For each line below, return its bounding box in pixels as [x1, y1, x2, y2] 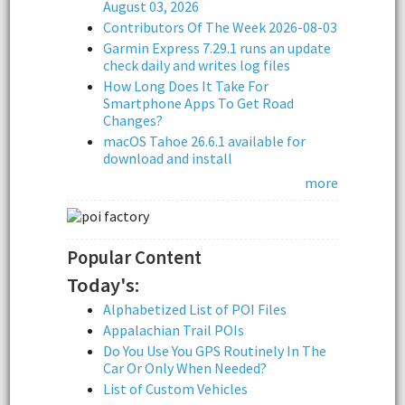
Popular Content [67, 246, 202, 270]
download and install [103, 148, 232, 167]
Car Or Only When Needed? [103, 359, 267, 378]
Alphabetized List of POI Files [103, 300, 287, 319]
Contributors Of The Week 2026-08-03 [103, 17, 337, 36]
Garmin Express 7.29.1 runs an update [103, 38, 331, 57]
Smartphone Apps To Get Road [103, 93, 294, 112]
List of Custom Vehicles [103, 380, 248, 399]
